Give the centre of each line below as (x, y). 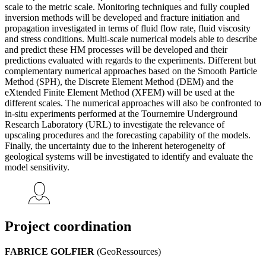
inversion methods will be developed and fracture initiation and (122, 17)
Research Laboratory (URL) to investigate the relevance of (115, 124)
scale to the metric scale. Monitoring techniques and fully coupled (127, 7)
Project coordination (68, 226)
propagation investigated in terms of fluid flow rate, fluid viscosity (128, 28)
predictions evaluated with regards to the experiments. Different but (130, 60)
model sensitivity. (37, 167)
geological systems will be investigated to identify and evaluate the (129, 156)
